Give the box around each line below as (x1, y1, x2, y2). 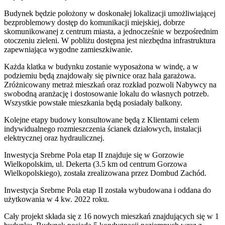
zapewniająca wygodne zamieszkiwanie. (4, 45, 133, 54)
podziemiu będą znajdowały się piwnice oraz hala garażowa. (4, 71, 196, 80)
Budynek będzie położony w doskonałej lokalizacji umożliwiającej (4, 9, 215, 18)
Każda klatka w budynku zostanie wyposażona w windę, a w (4, 62, 198, 71)
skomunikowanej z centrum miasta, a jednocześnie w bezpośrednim (4, 27, 218, 36)
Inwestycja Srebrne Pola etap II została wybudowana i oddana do (4, 185, 211, 194)
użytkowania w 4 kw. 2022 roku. (4, 194, 109, 203)
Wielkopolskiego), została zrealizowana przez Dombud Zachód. (4, 168, 206, 177)
